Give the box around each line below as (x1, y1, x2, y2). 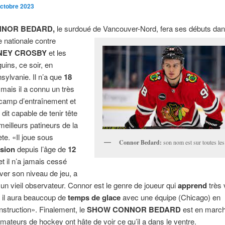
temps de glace (68, 192, 121, 203)
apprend (178, 180, 207, 191)
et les (47, 47, 67, 58)
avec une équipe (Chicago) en (121, 192, 221, 203)
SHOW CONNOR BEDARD (87, 204, 181, 215)
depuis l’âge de (15, 144, 68, 155)
